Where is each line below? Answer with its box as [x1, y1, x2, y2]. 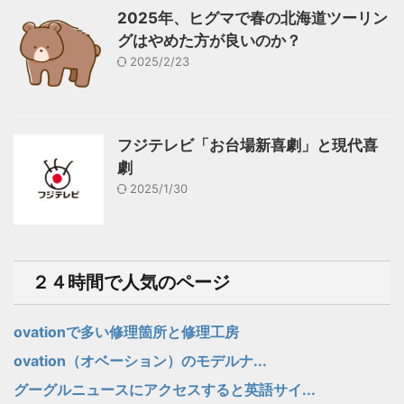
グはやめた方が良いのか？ [117, 32, 301, 50]
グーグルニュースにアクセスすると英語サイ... [14, 381, 316, 399]
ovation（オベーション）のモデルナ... [14, 352, 267, 370]
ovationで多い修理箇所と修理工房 [14, 323, 239, 341]
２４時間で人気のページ [32, 271, 230, 293]
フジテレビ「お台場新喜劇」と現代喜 [117, 136, 378, 154]
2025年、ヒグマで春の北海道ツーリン [117, 9, 388, 27]
